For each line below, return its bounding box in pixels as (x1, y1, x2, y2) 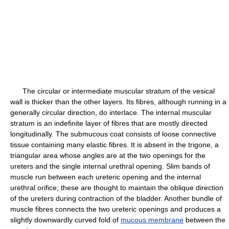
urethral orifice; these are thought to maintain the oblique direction (10, 184, 223, 192)
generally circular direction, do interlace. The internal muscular (10, 108, 212, 117)
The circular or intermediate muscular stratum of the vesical (10, 87, 215, 95)
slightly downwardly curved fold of (10, 216, 121, 224)
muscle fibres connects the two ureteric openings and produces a (10, 205, 221, 213)
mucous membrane (121, 216, 184, 224)
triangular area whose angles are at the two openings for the (10, 151, 205, 159)
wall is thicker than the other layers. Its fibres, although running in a (10, 98, 226, 106)
